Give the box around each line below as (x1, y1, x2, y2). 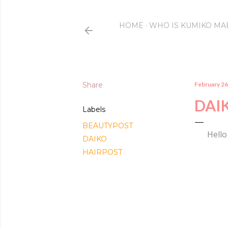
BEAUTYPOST (82, 121, 133, 130)
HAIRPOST (82, 148, 122, 157)
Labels (82, 105, 105, 114)
